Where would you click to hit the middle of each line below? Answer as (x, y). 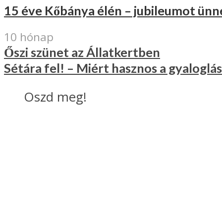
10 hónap (29, 37)
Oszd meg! (55, 97)
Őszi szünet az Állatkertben (82, 52)
